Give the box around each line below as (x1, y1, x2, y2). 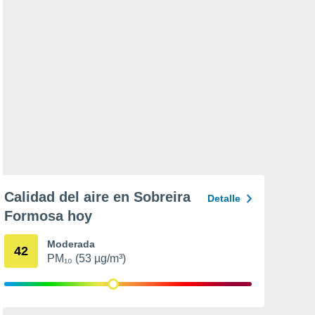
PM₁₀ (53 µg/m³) (47, 252, 126, 264)
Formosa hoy (4, 208, 92, 224)
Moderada (47, 238, 95, 250)
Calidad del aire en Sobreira (4, 189, 191, 205)
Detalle (207, 193, 240, 204)
